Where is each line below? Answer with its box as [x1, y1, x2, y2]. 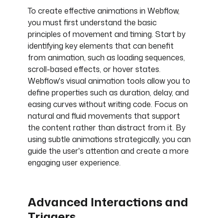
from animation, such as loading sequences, [27, 52, 185, 63]
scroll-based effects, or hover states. [27, 64, 161, 75]
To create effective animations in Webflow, [27, 5, 180, 17]
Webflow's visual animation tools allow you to [27, 75, 190, 87]
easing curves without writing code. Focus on [27, 99, 188, 110]
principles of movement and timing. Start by [27, 29, 185, 40]
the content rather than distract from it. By [27, 122, 185, 133]
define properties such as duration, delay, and [27, 87, 189, 98]
